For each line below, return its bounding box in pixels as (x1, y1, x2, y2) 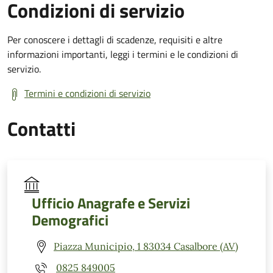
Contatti (7, 113, 76, 143)
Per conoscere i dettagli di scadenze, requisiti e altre (7, 32, 222, 47)
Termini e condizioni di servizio (24, 85, 151, 101)
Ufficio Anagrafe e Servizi (32, 191, 190, 214)
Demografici (32, 208, 108, 231)
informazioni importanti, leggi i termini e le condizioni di (7, 46, 238, 62)
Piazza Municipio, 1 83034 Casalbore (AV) (54, 240, 238, 253)
